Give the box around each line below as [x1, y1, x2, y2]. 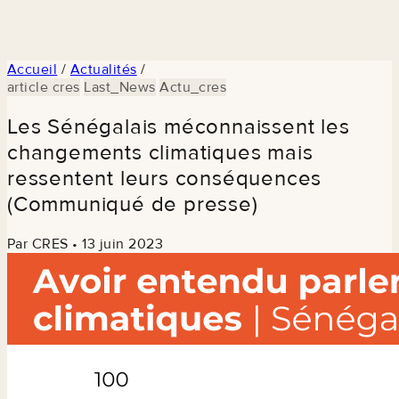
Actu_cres [159, 77, 227, 96]
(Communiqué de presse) [7, 191, 258, 217]
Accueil [7, 60, 58, 78]
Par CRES [7, 234, 69, 253]
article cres [7, 77, 80, 96]
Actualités [69, 60, 137, 78]
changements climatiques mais [7, 139, 313, 166]
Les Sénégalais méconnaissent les [7, 113, 350, 140]
